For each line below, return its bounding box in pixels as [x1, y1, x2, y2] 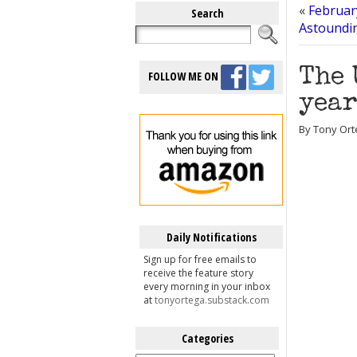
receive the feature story [143, 266, 253, 280]
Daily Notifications [166, 229, 257, 245]
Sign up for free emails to [143, 253, 257, 266]
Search [190, 6, 224, 21]
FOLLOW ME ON [148, 68, 221, 84]
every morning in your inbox [143, 280, 270, 293]
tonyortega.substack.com [155, 293, 269, 307]
